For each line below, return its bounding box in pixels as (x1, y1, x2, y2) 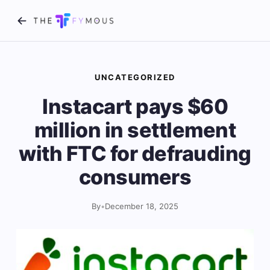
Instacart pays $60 (42, 94, 228, 119)
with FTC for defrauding (19, 141, 251, 166)
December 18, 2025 (105, 201, 178, 211)
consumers (78, 165, 192, 189)
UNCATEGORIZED (95, 72, 175, 82)
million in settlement (34, 118, 236, 142)
